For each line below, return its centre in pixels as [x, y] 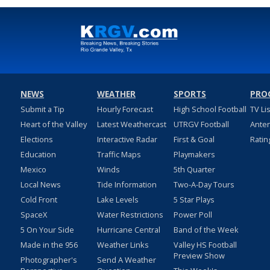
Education [38, 155]
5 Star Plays [194, 200]
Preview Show [199, 256]
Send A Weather [126, 260]
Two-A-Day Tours [204, 185]
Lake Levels [118, 200]
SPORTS [190, 94]
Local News [40, 185]
